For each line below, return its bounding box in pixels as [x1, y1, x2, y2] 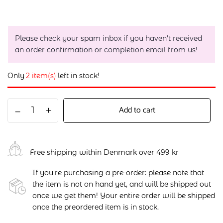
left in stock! [58, 71, 100, 80]
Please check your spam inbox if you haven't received [15, 34, 202, 43]
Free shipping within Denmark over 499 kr [30, 147, 179, 157]
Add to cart [118, 104, 155, 117]
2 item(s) [26, 71, 56, 80]
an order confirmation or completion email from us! [15, 45, 198, 54]
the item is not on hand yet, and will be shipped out [32, 180, 211, 189]
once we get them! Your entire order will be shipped [32, 191, 215, 200]
